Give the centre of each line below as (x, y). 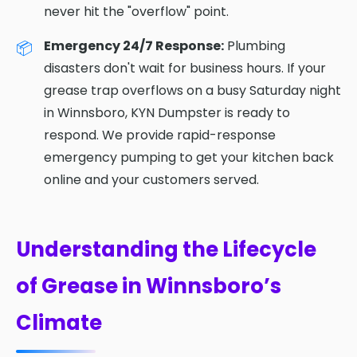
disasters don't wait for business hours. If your (185, 68)
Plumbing (255, 45)
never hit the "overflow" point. (136, 11)
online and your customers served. (151, 179)
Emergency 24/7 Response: (134, 45)
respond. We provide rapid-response (160, 135)
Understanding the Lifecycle (166, 249)
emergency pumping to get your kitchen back (189, 157)
